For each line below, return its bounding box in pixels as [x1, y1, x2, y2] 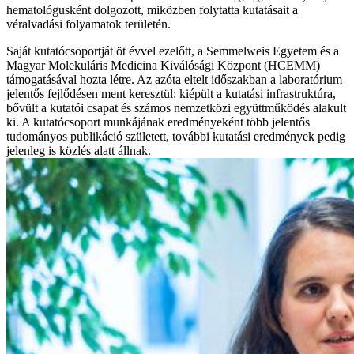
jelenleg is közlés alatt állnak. [6, 144, 151, 158]
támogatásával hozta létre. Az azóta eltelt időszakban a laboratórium [6, 73, 342, 87]
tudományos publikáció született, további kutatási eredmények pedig [6, 130, 345, 144]
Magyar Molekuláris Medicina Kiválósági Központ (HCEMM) [6, 58, 320, 73]
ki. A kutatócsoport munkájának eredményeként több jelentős [6, 115, 310, 130]
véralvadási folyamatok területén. [6, 17, 171, 32]
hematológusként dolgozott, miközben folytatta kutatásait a [6, 3, 298, 17]
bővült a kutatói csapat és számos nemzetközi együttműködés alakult [6, 101, 346, 115]
